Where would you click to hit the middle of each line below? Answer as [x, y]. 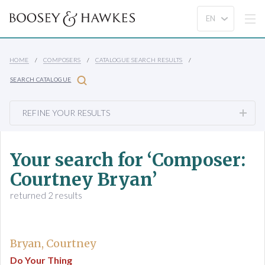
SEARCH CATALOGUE [41, 80]
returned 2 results [46, 195]
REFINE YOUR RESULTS [66, 113]
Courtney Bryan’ [83, 179]
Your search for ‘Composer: [128, 160]
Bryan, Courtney [53, 243]
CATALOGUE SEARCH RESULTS [139, 60]
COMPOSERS [62, 60]
